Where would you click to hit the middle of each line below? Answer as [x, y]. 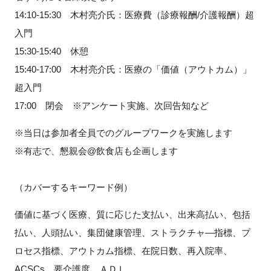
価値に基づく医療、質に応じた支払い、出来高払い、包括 [132, 214]
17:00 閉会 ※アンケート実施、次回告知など [111, 105]
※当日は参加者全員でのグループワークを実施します [123, 132]
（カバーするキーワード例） [73, 187]
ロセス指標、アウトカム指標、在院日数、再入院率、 [123, 250]
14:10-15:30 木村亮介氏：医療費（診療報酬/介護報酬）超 [134, 15]
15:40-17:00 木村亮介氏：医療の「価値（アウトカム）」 [133, 69]
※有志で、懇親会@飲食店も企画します [96, 151]
